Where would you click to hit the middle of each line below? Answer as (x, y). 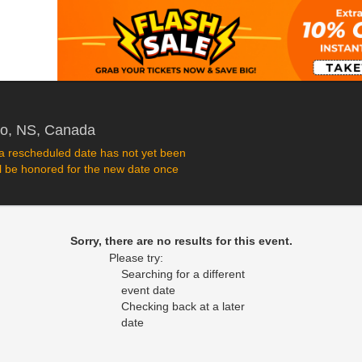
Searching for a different (183, 274)
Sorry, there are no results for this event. (181, 241)
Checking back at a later (183, 306)
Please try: (136, 258)
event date (148, 290)
